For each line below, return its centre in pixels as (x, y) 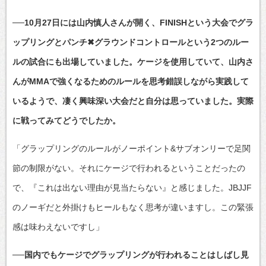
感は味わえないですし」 (58, 227)
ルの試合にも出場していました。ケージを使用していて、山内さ (133, 61)
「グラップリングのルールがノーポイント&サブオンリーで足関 (132, 148)
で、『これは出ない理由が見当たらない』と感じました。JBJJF (132, 187)
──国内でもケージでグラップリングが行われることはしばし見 (131, 254)
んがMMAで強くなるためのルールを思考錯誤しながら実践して (131, 81)
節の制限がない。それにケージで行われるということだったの (129, 168)
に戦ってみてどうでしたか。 (66, 120)
